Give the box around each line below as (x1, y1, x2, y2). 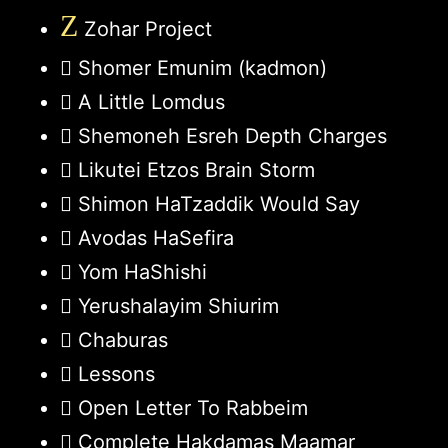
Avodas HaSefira (78, 225, 234, 250)
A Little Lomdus (78, 89, 225, 114)
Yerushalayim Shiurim (78, 293, 279, 318)
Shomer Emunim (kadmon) (78, 55, 327, 80)
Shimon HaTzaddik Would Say (78, 191, 360, 216)
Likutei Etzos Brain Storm (78, 157, 315, 182)
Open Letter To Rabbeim (78, 395, 308, 420)
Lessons (78, 361, 155, 386)
